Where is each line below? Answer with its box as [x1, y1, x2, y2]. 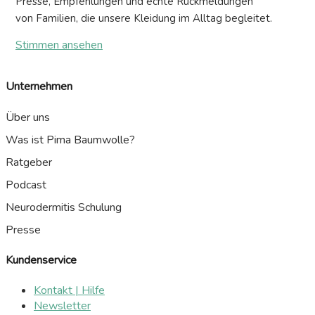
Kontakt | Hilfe [34, 283, 105, 299]
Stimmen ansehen [15, 37, 103, 53]
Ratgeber [6, 154, 52, 170]
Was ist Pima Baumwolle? [6, 131, 135, 148]
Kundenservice [6, 252, 77, 268]
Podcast [6, 176, 46, 193]
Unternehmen [6, 79, 72, 95]
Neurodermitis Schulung [6, 199, 122, 215]
